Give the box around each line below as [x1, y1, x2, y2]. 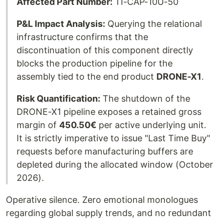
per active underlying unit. [96, 120, 206, 131]
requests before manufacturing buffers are [17, 146, 193, 157]
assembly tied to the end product [17, 71, 156, 82]
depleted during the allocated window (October [17, 159, 213, 170]
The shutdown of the [100, 93, 190, 104]
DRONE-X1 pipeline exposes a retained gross [17, 107, 201, 117]
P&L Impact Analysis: [17, 19, 105, 29]
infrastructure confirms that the [17, 32, 148, 43]
